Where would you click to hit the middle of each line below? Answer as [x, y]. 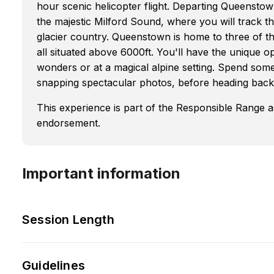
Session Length [68, 219]
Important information [101, 173]
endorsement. [68, 123]
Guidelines [54, 265]
